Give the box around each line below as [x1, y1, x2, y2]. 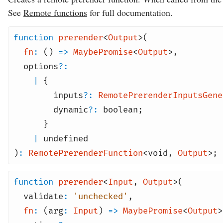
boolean [103, 104, 138, 115]
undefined [43, 133, 88, 144]
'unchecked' [73, 191, 128, 202]
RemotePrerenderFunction [28, 147, 143, 158]
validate [23, 191, 63, 202]
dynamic [53, 104, 88, 115]
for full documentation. [87, 6, 173, 18]
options [23, 61, 58, 72]
